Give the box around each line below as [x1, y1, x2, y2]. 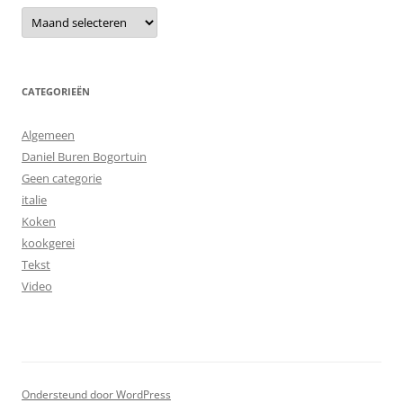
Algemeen [22, 126, 75, 143]
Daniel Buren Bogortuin [22, 148, 147, 165]
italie [22, 191, 47, 208]
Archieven [21, 3, 81, 21]
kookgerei [22, 234, 75, 251]
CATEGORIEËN [22, 84, 90, 98]
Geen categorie [22, 169, 102, 186]
